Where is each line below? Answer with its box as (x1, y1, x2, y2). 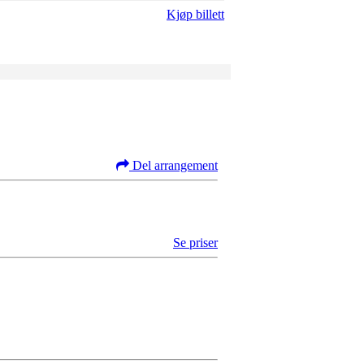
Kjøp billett (167, 6, 224, 21)
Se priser (173, 235, 218, 249)
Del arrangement (132, 158, 218, 172)
